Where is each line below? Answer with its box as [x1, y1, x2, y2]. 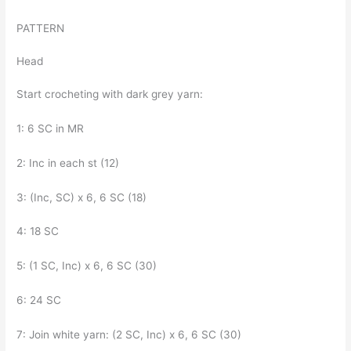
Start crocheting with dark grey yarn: [16, 87, 207, 100]
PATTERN [16, 21, 65, 34]
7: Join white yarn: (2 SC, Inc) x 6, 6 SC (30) [16, 328, 245, 342]
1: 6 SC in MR [16, 121, 88, 135]
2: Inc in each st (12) [16, 156, 123, 169]
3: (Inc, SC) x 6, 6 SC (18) [16, 190, 150, 204]
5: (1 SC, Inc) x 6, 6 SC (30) [16, 259, 161, 273]
